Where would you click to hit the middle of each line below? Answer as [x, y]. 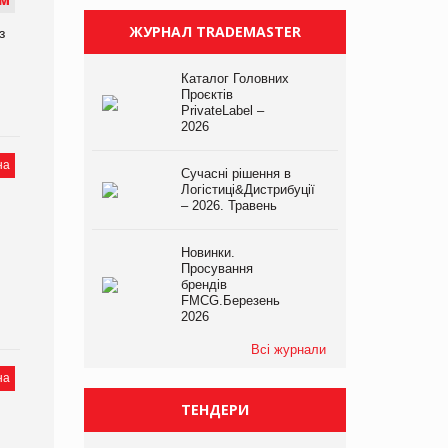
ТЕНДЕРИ [214, 409]
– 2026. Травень [228, 205]
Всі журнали [288, 349]
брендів [203, 284]
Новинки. [207, 252]
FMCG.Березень [230, 300]
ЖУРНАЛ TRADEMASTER [214, 31]
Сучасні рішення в [235, 173]
